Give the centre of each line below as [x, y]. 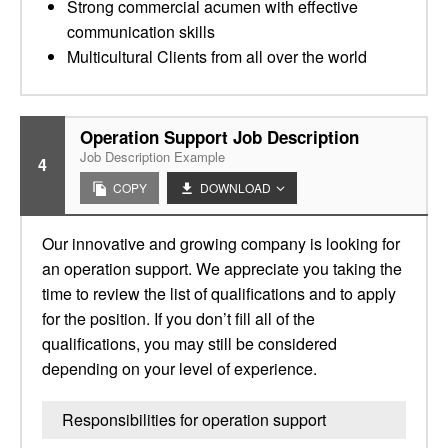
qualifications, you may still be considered [189, 343]
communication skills [141, 31]
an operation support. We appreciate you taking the [222, 268]
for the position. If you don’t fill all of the [178, 318]
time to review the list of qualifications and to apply [219, 293]
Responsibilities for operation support [194, 419]
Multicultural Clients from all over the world [217, 56]
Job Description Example [152, 156]
